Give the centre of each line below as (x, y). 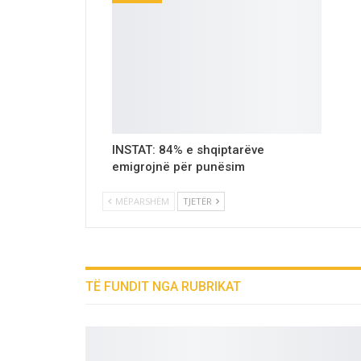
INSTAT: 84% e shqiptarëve (188, 150)
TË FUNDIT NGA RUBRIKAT (163, 287)
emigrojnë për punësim (178, 167)
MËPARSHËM (141, 201)
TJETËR (199, 201)
